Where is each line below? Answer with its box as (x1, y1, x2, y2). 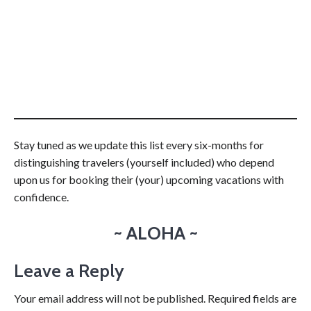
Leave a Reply (14, 260, 124, 283)
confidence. (14, 190, 69, 204)
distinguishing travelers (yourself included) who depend (14, 155, 274, 169)
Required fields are (208, 292, 296, 305)
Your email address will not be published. (14, 292, 205, 305)
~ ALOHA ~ (113, 222, 198, 245)
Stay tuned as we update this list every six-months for (14, 138, 264, 152)
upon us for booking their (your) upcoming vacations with (14, 173, 284, 187)
